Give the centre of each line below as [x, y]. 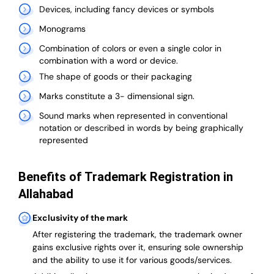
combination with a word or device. [108, 61]
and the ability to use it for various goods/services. [132, 260]
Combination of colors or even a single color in [130, 49]
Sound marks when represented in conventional [133, 116]
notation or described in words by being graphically [141, 128]
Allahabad [46, 194]
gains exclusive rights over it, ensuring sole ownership [138, 247]
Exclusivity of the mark [80, 218]
